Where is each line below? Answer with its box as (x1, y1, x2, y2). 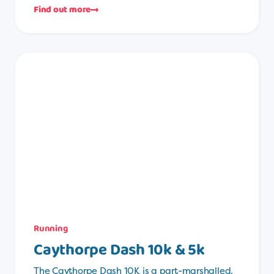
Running (34, 221, 68, 236)
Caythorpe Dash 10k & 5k (34, 237, 205, 263)
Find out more (34, 2, 91, 18)
